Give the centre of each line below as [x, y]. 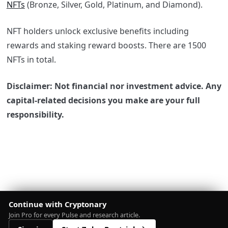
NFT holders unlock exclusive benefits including [97, 31]
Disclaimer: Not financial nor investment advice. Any [114, 86]
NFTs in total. [32, 59]
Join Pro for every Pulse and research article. [74, 215]
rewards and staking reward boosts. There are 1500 [106, 45]
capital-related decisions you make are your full [103, 100]
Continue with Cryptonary [58, 204]
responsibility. [36, 114]
